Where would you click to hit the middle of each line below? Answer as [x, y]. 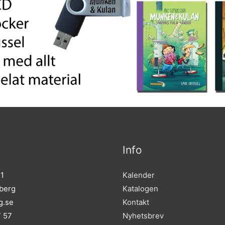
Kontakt [136, 202]
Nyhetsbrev [143, 216]
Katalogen [140, 189]
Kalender [139, 175]
